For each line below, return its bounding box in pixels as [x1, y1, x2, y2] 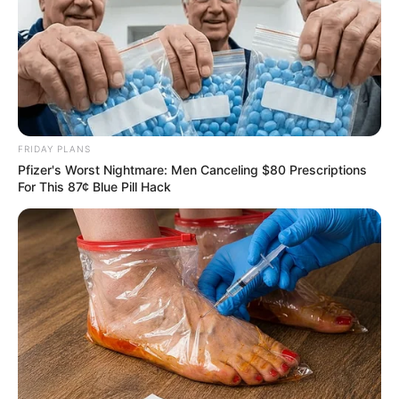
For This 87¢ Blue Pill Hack [18, 178, 171, 194]
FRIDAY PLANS [18, 142, 91, 154]
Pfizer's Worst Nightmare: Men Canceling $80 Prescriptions [18, 161, 367, 177]
